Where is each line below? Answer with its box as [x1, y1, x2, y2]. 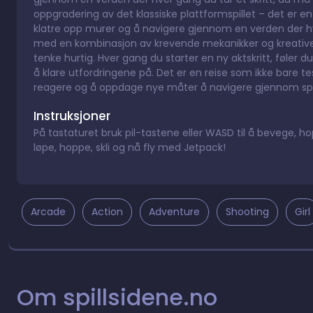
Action [92, 205, 123, 219]
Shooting [226, 205, 269, 219]
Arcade [31, 205, 66, 219]
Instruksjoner [34, 108, 110, 124]
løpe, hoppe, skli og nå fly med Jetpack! [34, 140, 226, 154]
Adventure [149, 205, 200, 219]
